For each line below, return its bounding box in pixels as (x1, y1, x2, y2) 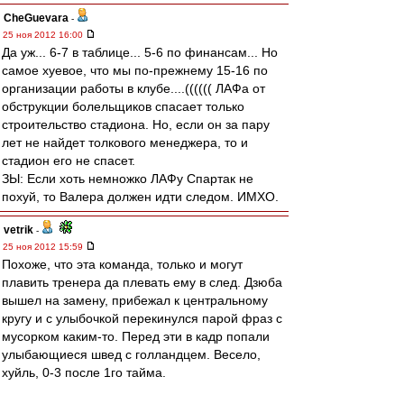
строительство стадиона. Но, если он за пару (2, 117, 270, 132)
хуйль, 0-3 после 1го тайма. (2, 365, 166, 380)
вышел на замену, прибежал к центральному (2, 293, 268, 308)
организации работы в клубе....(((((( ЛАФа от (2, 81, 265, 96)
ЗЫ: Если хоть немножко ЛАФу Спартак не (2, 171, 253, 186)
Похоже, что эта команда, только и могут (2, 257, 243, 271)
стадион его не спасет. (2, 153, 135, 168)
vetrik (4, 224, 33, 236)
